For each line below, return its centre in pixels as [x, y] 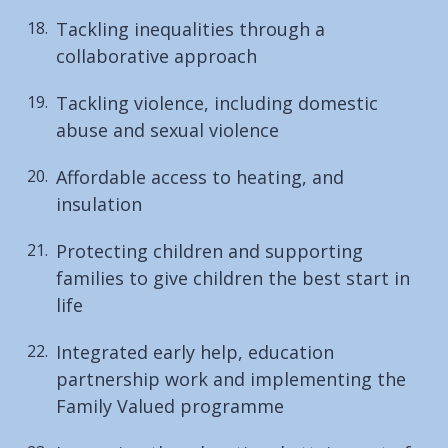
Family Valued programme [170, 405]
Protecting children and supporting [209, 250]
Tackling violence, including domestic [217, 102]
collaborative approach [156, 55]
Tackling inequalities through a [190, 28]
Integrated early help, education [195, 351]
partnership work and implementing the [231, 378]
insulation [99, 203]
